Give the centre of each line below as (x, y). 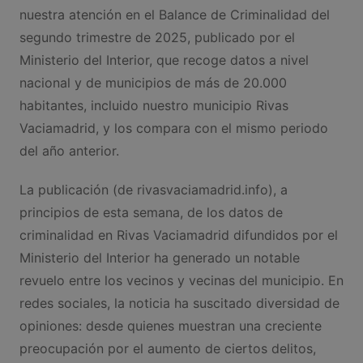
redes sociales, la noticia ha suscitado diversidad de (179, 303)
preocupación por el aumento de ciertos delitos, (167, 348)
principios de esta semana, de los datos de (151, 212)
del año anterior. (69, 150)
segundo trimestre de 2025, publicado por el (157, 37)
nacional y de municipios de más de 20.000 (153, 82)
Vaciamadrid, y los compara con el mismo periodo (173, 128)
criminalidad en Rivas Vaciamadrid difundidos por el (178, 235)
